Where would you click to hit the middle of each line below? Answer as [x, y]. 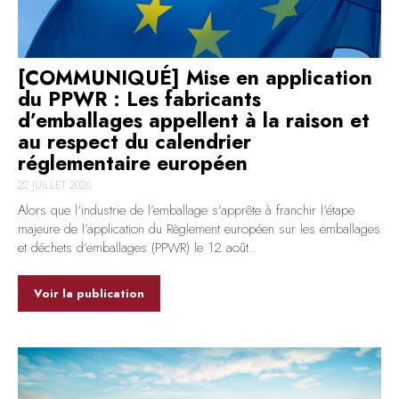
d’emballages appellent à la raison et [194, 121]
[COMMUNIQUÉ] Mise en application [195, 78]
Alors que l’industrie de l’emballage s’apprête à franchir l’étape [186, 211]
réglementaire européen [133, 163]
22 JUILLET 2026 [54, 186]
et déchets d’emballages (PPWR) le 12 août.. [137, 248]
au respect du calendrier [134, 142]
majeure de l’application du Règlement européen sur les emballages [199, 229]
